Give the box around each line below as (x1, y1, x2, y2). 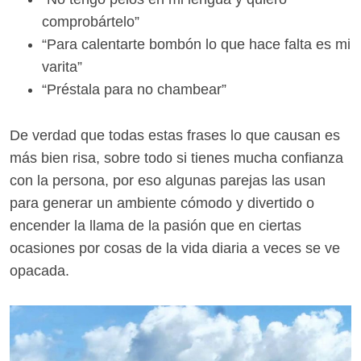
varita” (42, 59, 82, 76)
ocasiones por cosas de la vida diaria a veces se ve (10, 240, 340, 257)
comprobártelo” (42, 14, 139, 31)
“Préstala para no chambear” (42, 81, 226, 98)
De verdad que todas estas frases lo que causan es (10, 127, 340, 144)
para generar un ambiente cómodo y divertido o (10, 195, 314, 212)
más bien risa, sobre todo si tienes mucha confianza (10, 150, 343, 167)
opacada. (10, 263, 69, 280)
